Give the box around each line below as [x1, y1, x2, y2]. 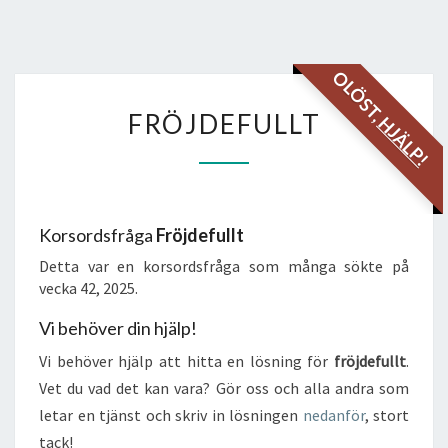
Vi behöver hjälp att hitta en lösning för [39, 351, 334, 371]
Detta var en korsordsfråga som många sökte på [39, 256, 409, 276]
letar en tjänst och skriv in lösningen [39, 405, 303, 425]
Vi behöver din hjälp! [39, 317, 197, 339]
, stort [364, 405, 409, 425]
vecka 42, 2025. [39, 278, 138, 298]
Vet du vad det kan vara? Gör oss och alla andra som [39, 378, 409, 398]
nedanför [302, 405, 365, 425]
